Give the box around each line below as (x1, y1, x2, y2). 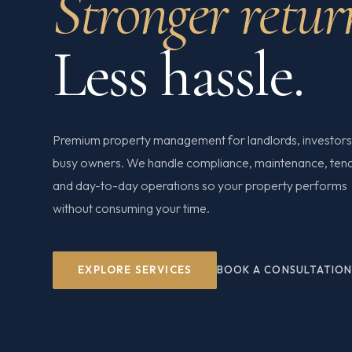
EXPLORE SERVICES (78, 263, 192, 277)
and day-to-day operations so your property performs (53, 177, 348, 193)
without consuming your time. (53, 200, 211, 216)
